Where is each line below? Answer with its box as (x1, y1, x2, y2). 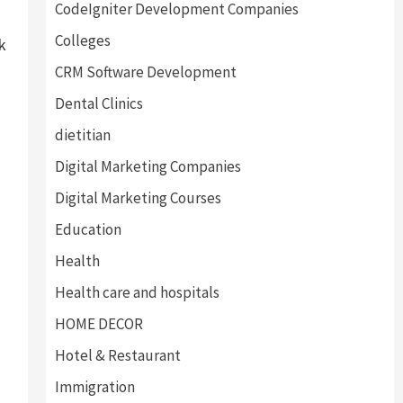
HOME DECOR (54, 314, 143, 334)
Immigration (54, 377, 135, 397)
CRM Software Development (54, 62, 237, 82)
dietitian (54, 125, 111, 145)
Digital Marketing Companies (54, 157, 241, 176)
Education (54, 219, 121, 239)
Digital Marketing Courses (54, 188, 221, 208)
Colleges (54, 31, 111, 50)
